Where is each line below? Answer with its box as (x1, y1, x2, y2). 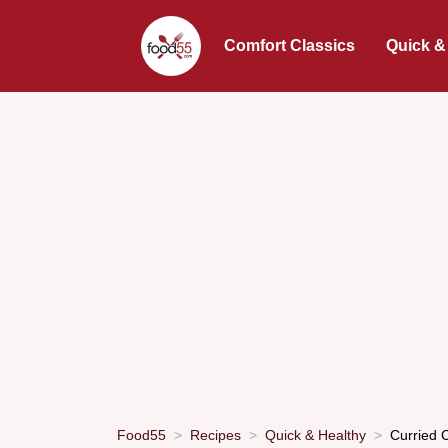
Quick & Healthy (265, 426, 366, 443)
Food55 (117, 426, 166, 443)
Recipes (190, 426, 241, 443)
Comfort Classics (224, 37, 356, 54)
